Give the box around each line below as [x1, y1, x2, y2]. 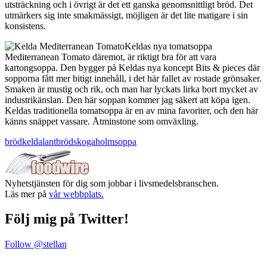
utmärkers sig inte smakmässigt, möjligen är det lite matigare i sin [5, 10, 248, 20]
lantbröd [42, 136, 73, 147]
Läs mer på [5, 188, 49, 199]
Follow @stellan [5, 239, 67, 250]
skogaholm [73, 136, 114, 147]
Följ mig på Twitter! [5, 211, 129, 227]
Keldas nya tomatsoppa [125, 41, 212, 51]
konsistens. [5, 20, 46, 31]
